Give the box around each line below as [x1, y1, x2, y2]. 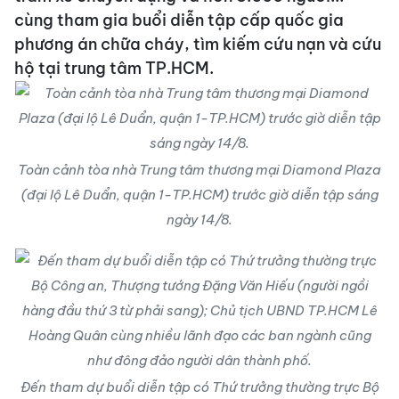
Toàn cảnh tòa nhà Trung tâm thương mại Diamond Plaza [18, 161, 381, 178]
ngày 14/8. [167, 211, 232, 228]
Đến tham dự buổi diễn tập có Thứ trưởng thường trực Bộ [20, 379, 379, 395]
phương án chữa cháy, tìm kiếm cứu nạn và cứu [14, 34, 381, 54]
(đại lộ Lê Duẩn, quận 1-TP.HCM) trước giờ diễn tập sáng [20, 186, 379, 203]
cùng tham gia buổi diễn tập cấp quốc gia [14, 10, 344, 30]
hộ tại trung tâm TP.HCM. [14, 58, 214, 78]
